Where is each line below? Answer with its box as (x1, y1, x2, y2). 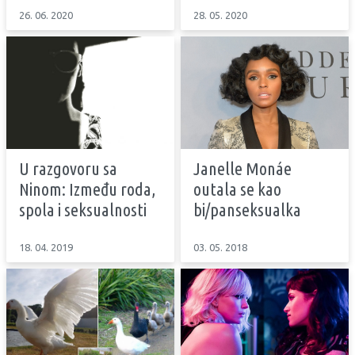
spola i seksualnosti (19, 199, 147, 219)
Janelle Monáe (193, 158, 292, 178)
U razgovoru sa (19, 158, 117, 178)
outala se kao (193, 178, 281, 199)
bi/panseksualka (193, 199, 301, 219)
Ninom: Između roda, (19, 178, 155, 199)
